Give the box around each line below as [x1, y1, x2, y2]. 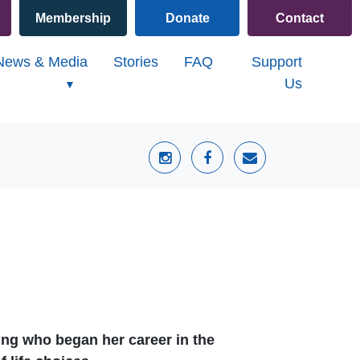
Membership [35, 10, 111, 25]
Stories [113, 54, 159, 70]
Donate [165, 10, 210, 25]
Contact [276, 10, 324, 25]
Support [251, 54, 302, 70]
